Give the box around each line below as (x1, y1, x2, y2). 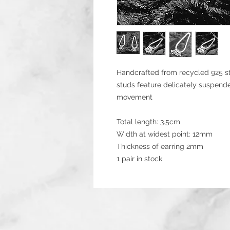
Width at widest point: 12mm (117, 130, 213, 138)
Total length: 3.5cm (117, 118, 180, 126)
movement (117, 93, 152, 101)
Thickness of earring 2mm (117, 142, 203, 150)
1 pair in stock (117, 155, 162, 163)
